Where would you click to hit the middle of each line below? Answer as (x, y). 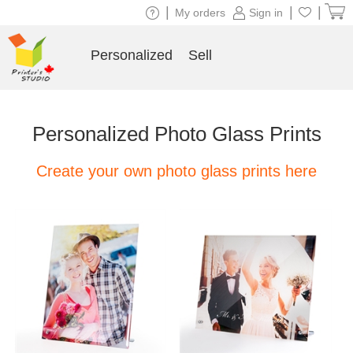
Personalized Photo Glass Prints (176, 134)
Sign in (266, 13)
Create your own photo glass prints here (176, 171)
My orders (200, 13)
